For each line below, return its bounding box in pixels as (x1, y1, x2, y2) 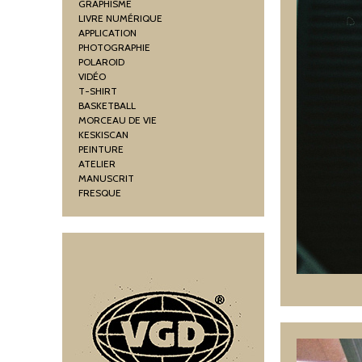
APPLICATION (78, 27, 137, 39)
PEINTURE (78, 143, 124, 155)
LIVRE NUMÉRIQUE (78, 12, 162, 24)
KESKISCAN (78, 128, 128, 141)
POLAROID (78, 56, 124, 68)
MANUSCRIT (78, 172, 134, 184)
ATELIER (78, 158, 116, 170)
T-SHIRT (78, 85, 117, 97)
